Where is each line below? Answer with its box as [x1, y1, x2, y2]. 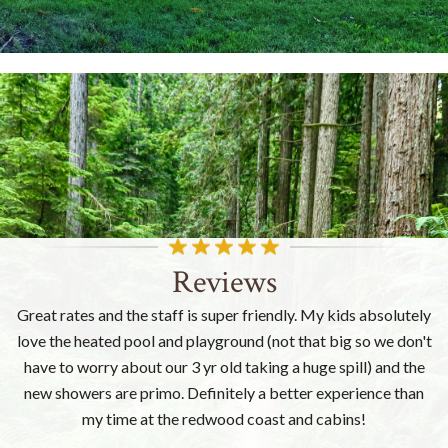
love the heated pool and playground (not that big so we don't [16, 330, 432, 350]
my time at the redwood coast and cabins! [82, 408, 366, 428]
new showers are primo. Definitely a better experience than [24, 382, 424, 402]
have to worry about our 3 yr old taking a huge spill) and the [23, 356, 425, 376]
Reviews [171, 261, 277, 303]
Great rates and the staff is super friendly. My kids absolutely [17, 304, 431, 324]
